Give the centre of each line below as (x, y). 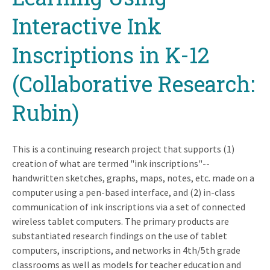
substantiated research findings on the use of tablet (120, 235)
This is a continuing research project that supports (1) (123, 149)
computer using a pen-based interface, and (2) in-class (124, 192)
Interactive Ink (87, 26)
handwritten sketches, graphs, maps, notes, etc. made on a (133, 177)
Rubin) (46, 112)
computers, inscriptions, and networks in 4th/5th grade (126, 250)
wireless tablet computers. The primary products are (121, 221)
